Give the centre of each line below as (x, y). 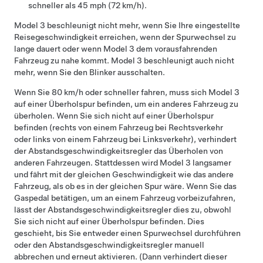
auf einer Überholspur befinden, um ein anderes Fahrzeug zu (126, 104)
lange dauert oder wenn (59, 49)
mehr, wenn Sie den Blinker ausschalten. (90, 73)
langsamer (211, 163)
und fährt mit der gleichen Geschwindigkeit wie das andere (124, 175)
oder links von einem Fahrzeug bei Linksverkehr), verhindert (125, 139)
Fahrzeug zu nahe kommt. (63, 61)
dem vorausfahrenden (176, 49)
